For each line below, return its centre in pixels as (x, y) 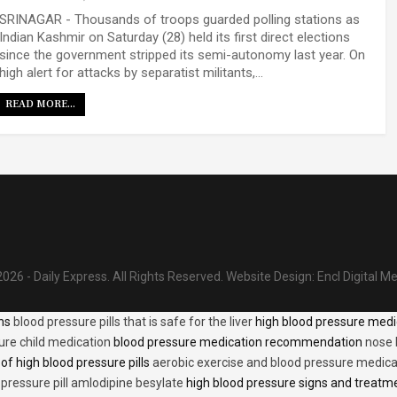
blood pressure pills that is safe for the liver (133, 321)
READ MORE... (40, 105)
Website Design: (272, 276)
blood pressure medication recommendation (238, 342)
